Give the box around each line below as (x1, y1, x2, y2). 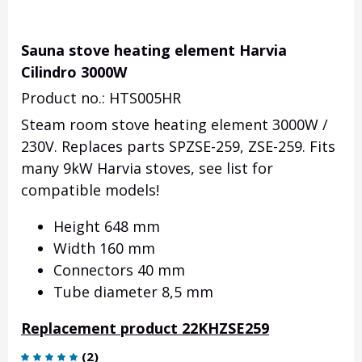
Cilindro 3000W (21, 62, 127, 82)
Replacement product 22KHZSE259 (21, 318, 269, 339)
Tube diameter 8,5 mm (53, 282, 213, 302)
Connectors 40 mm (53, 260, 185, 280)
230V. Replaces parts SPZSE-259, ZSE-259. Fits (21, 137, 335, 157)
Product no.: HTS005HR (21, 88, 181, 108)
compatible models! (21, 180, 159, 200)
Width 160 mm (53, 238, 155, 259)
